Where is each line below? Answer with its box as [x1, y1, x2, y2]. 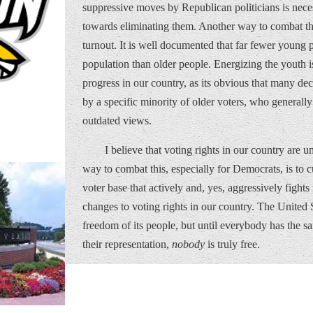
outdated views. [82, 115, 152, 126]
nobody [172, 238, 205, 250]
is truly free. [205, 238, 260, 250]
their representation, [82, 238, 172, 250]
